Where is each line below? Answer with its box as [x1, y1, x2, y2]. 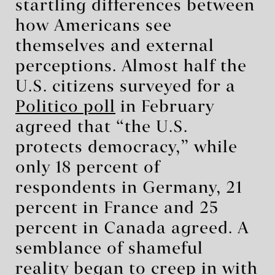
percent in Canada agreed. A [15, 220, 249, 237]
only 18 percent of [15, 160, 160, 176]
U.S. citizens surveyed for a [15, 79, 236, 95]
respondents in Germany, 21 [15, 180, 242, 196]
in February [115, 99, 214, 115]
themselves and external [15, 38, 214, 55]
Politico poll [15, 99, 115, 115]
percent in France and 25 [15, 200, 219, 217]
